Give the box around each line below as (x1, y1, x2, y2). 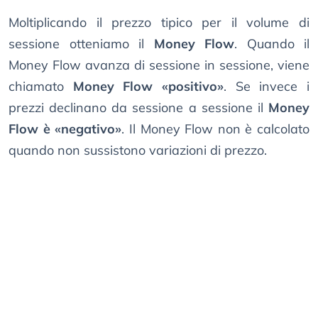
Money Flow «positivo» (72, 77, 224, 94)
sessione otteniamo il (9, 35, 154, 52)
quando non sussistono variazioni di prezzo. (9, 141, 267, 158)
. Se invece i (224, 77, 310, 94)
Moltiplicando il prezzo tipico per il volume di (9, 13, 309, 31)
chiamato (9, 77, 73, 94)
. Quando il (234, 35, 309, 52)
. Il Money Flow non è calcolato (121, 120, 309, 137)
